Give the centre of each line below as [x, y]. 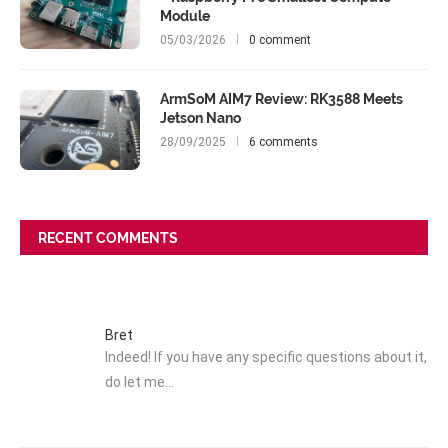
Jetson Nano [200, 118]
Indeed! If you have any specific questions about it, [266, 356]
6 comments [283, 142]
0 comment [280, 40]
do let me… [139, 381]
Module [185, 16]
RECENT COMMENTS [108, 238]
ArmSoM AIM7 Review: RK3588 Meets [281, 99]
